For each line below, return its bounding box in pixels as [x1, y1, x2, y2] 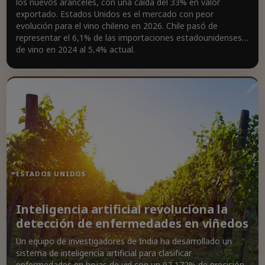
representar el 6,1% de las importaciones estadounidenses [16, 32, 242, 43]
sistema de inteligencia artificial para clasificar [16, 247, 192, 258]
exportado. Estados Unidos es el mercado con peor [16, 8, 214, 20]
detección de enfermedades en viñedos [16, 215, 248, 231]
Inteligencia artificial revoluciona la [16, 201, 228, 217]
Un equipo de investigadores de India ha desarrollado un [16, 235, 232, 247]
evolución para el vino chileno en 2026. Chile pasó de [16, 20, 218, 31]
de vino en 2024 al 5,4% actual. [16, 44, 135, 55]
